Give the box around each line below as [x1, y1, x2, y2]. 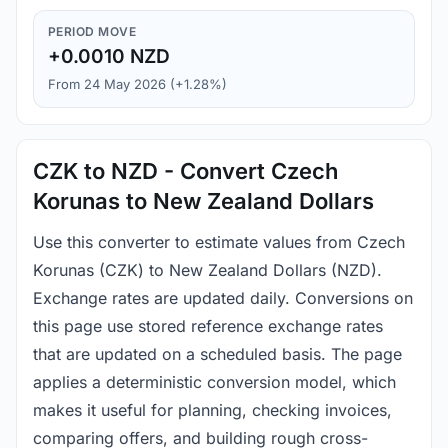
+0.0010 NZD [48, 45, 170, 69]
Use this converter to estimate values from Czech [33, 232, 405, 253]
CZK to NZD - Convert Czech [33, 158, 338, 185]
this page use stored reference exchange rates [33, 316, 383, 337]
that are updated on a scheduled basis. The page [33, 344, 402, 365]
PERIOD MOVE [48, 24, 137, 40]
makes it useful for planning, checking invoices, [33, 400, 392, 421]
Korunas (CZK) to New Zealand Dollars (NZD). [33, 260, 382, 281]
